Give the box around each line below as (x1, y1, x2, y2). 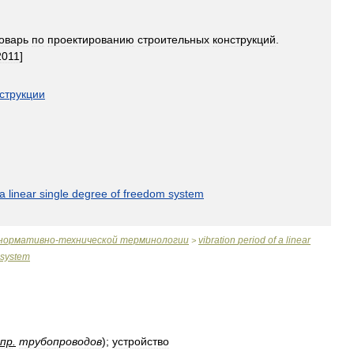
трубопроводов (19, 335, 102, 348)
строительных (137, 33, 209, 46)
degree (72, 187, 107, 200)
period (238, 235, 265, 246)
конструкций (213, 33, 276, 46)
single (40, 187, 69, 200)
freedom (123, 187, 165, 200)
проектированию (47, 33, 134, 46)
